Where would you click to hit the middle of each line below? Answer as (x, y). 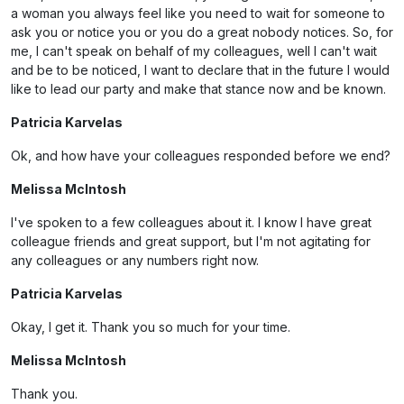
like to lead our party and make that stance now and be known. (198, 89)
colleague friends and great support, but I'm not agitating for (191, 241)
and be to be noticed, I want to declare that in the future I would (200, 70)
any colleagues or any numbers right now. (135, 260)
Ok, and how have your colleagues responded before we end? (201, 156)
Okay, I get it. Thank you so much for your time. (151, 327)
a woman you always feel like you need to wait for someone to (198, 13)
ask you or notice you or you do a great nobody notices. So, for (202, 32)
